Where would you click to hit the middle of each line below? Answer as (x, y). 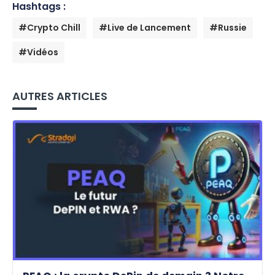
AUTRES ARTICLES (60, 96)
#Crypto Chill (49, 27)
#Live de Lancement (145, 27)
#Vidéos (38, 52)
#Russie (228, 27)
